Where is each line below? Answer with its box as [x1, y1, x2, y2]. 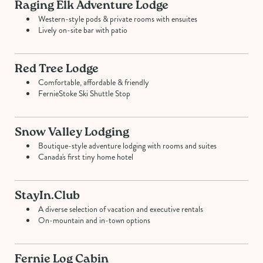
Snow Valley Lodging [15, 124, 129, 141]
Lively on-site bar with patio [38, 24, 127, 36]
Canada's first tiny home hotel [38, 151, 133, 163]
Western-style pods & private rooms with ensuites [38, 13, 197, 25]
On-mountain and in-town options [38, 214, 150, 226]
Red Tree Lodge [15, 60, 99, 78]
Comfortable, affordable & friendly [38, 76, 149, 88]
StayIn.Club [15, 187, 80, 205]
